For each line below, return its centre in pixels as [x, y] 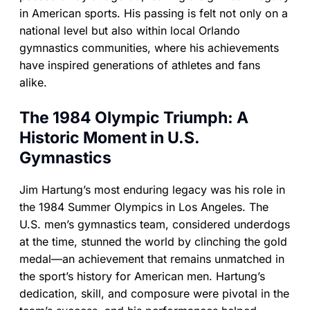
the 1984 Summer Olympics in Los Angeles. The [144, 207]
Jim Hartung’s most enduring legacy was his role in [152, 190]
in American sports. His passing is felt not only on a [154, 13]
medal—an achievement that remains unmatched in [152, 259]
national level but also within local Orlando [130, 30]
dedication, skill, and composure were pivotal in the [154, 294]
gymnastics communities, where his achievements [149, 47]
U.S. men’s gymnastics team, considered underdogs [155, 225]
